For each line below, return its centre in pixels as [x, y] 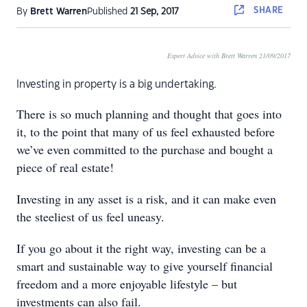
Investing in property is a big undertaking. [116, 85]
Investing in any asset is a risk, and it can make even [146, 199]
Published [109, 12]
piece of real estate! [65, 167]
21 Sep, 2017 [155, 12]
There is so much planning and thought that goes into [149, 114]
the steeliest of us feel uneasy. [90, 217]
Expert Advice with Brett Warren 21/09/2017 [229, 56]
